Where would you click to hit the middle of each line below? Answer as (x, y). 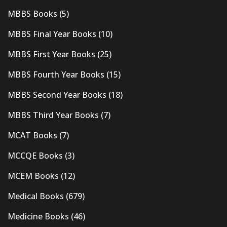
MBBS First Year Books (51, 54)
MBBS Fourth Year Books (56, 75)
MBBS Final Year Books (52, 34)
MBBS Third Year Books (53, 115)
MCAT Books (32, 136)
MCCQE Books (35, 156)
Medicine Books (38, 217)
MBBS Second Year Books (57, 95)
